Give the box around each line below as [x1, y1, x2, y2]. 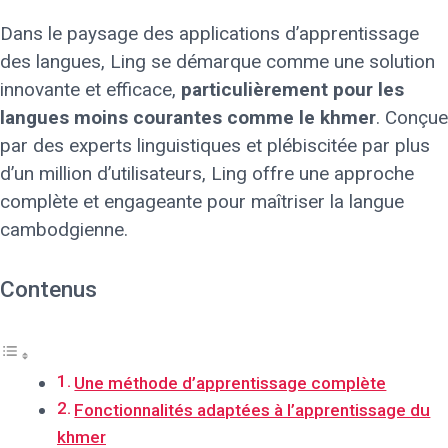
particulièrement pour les [181, 78, 404, 102]
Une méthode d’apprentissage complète [74, 372, 387, 393]
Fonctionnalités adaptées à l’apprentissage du [74, 399, 431, 420]
